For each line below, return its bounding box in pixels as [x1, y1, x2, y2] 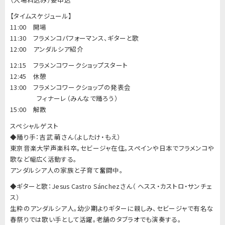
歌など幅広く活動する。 [10, 154, 77, 164]
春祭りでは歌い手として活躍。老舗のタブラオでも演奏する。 [10, 214, 181, 224]
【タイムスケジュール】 [10, 11, 72, 21]
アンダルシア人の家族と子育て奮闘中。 [10, 165, 124, 175]
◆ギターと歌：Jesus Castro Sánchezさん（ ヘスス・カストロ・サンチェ [10, 181, 212, 191]
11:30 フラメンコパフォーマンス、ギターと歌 [10, 33, 139, 43]
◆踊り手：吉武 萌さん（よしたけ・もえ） [10, 132, 121, 142]
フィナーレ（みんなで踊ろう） [10, 93, 119, 103]
